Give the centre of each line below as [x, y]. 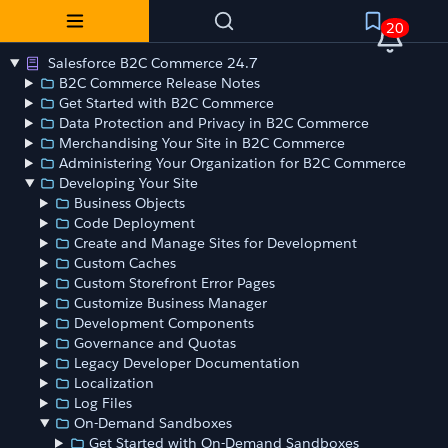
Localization [114, 383]
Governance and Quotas [155, 343]
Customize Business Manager [171, 303]
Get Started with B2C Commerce [167, 103]
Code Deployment [135, 223]
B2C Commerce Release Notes [160, 83]
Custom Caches [125, 263]
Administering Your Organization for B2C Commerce [233, 163]
